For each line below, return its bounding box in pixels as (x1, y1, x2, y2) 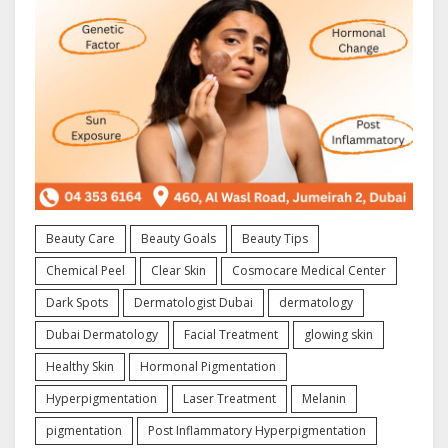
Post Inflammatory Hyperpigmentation (148, 421, 366, 439)
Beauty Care (46, 229, 115, 247)
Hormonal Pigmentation (140, 357, 276, 375)
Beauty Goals (141, 229, 216, 247)
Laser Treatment (183, 389, 276, 407)
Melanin (302, 389, 346, 407)
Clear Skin (151, 261, 206, 279)
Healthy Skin (46, 357, 114, 375)
